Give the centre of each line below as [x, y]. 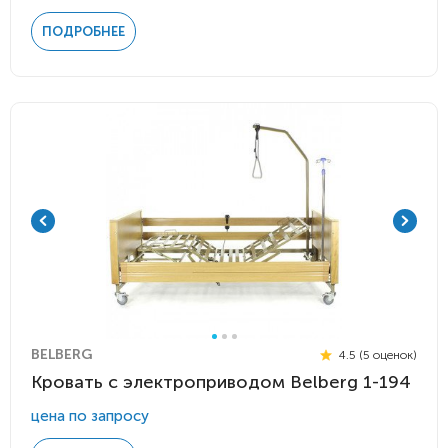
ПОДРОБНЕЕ [83, 31]
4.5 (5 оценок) [376, 354]
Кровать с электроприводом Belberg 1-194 [221, 382]
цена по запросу [90, 416]
